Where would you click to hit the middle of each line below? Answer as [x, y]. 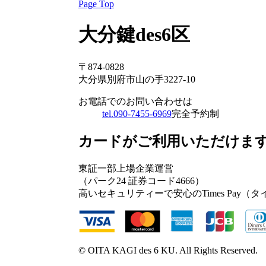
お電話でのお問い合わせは [135, 101]
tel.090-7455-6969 [137, 113]
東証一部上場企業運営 [126, 169]
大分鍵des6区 [134, 35]
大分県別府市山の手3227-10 [137, 79]
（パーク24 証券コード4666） [141, 181]
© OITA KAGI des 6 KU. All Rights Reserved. [168, 251]
